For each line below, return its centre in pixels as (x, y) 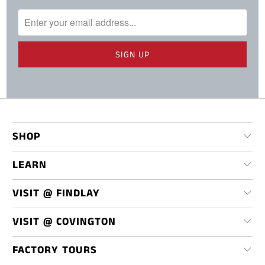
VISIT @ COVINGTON (64, 222)
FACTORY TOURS (55, 251)
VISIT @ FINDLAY (56, 194)
